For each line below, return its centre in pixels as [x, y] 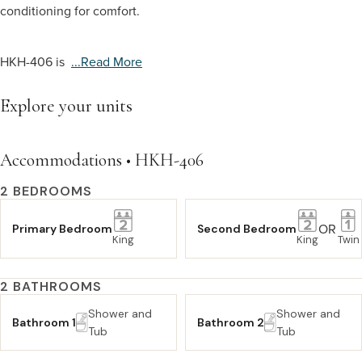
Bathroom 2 [231, 322]
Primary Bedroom [62, 229]
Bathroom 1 [44, 322]
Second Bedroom [247, 229]
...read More [107, 61]
